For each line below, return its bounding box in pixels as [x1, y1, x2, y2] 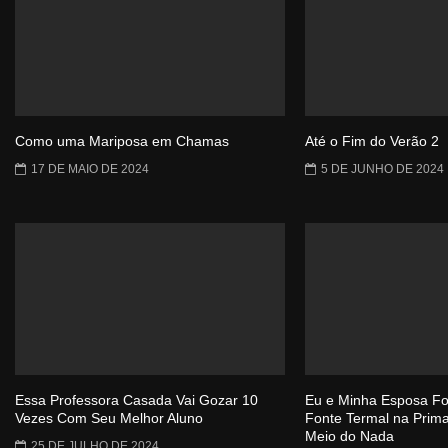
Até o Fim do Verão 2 [305, 133, 439, 150]
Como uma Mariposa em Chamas [15, 133, 229, 150]
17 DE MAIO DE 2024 [31, 162, 149, 177]
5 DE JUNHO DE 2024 [321, 162, 444, 177]
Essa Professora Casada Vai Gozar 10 [15, 392, 258, 409]
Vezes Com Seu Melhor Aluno [15, 410, 203, 427]
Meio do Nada [305, 428, 394, 445]
